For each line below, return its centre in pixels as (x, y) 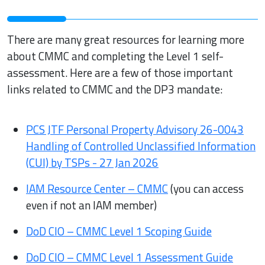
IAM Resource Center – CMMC (97, 189)
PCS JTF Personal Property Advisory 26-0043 (135, 130)
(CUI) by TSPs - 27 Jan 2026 (92, 163)
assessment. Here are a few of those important (120, 73)
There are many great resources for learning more (126, 40)
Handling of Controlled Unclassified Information (141, 146)
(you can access (206, 189)
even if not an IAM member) (91, 205)
